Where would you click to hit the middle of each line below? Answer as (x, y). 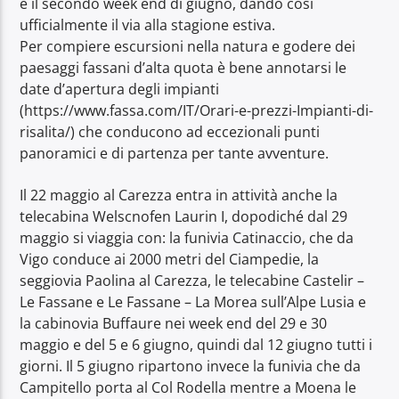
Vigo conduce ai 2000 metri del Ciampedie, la (170, 259)
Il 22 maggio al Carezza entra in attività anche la (179, 195)
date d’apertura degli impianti (120, 90)
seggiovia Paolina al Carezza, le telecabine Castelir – (192, 280)
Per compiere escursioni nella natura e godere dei (188, 47)
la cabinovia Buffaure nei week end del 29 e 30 (174, 323)
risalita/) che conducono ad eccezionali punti (170, 132)
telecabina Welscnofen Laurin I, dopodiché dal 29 (184, 216)
